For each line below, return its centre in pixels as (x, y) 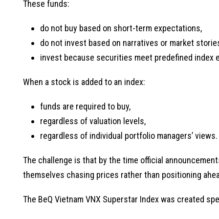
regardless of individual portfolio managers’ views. (129, 136)
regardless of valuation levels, (93, 121)
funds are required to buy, (85, 107)
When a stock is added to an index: (84, 82)
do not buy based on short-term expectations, (121, 28)
